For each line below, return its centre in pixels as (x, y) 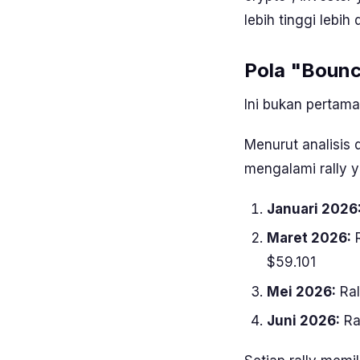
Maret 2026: (309, 238)
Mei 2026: (301, 291)
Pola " (273, 70)
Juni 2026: (303, 321)
